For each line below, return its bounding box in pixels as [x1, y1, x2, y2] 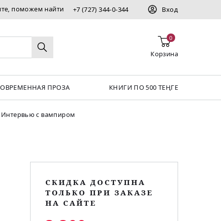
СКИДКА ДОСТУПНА [45, 177, 146, 187]
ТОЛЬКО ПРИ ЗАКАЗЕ [45, 187, 153, 198]
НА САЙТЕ [45, 198, 97, 208]
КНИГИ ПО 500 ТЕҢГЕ [109, 83, 178, 92]
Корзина [150, 49, 178, 58]
